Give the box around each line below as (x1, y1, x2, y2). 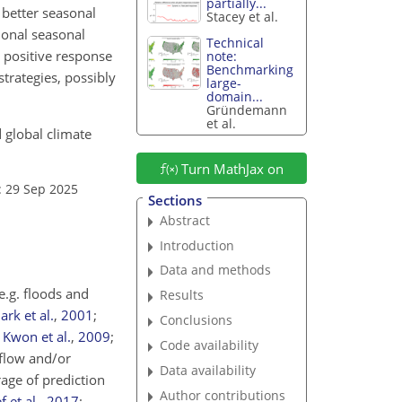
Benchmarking (206, 61, 294, 79)
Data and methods (160, 261, 272, 279)
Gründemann (206, 101, 288, 119)
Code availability (160, 336, 259, 354)
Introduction (160, 236, 235, 254)
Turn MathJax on (177, 159, 284, 178)
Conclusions (160, 311, 233, 329)
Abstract (160, 211, 211, 229)
